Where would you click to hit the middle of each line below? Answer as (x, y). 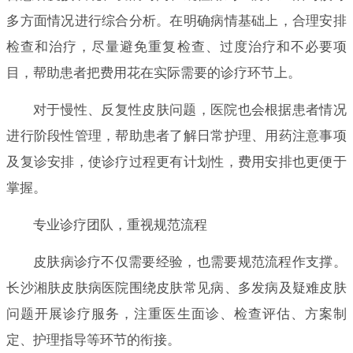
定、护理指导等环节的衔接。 (94, 340)
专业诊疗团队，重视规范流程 (120, 225)
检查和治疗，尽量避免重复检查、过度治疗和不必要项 (176, 46)
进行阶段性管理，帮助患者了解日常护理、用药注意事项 (176, 136)
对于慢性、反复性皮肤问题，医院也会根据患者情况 (190, 110)
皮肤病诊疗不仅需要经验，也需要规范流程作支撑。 (190, 262)
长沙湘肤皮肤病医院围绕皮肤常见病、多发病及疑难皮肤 (176, 288)
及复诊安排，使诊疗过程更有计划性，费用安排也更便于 (176, 162)
